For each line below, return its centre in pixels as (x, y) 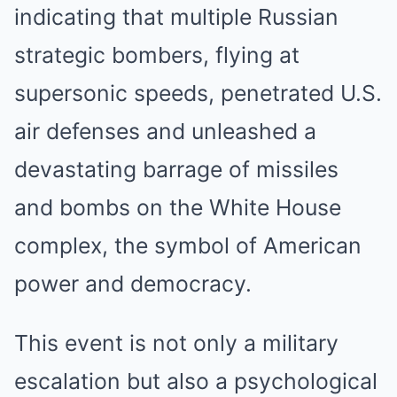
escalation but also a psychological (196, 381)
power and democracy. (133, 284)
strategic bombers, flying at (157, 55)
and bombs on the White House (178, 207)
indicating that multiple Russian (176, 17)
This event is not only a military (176, 343)
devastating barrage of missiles (176, 169)
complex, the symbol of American (188, 245)
